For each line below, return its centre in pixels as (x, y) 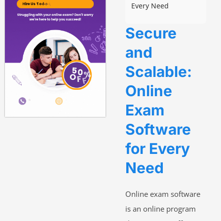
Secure (151, 33)
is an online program (161, 209)
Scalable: (159, 72)
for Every (158, 149)
